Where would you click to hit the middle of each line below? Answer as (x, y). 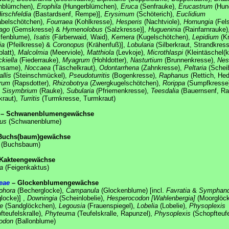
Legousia (72, 205)
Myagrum (76, 60)
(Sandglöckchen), (31, 205)
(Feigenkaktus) (26, 167)
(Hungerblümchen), (91, 6)
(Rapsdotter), (31, 83)
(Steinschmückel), (40, 75)
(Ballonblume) (35, 221)
